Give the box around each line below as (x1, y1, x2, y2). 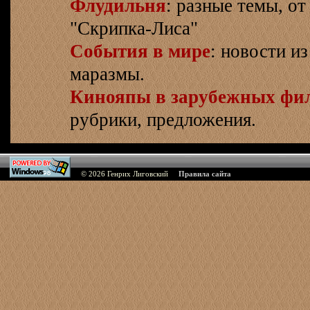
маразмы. (70, 64, 145, 84)
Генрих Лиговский (107, 170, 168, 178)
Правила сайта (179, 170, 231, 178)
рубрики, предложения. (70, 109, 256, 130)
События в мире (70, 41, 210, 62)
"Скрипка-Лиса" (70, 18, 198, 39)
